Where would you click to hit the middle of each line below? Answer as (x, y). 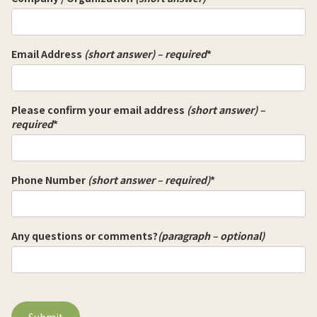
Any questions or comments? (85, 235)
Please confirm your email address (99, 109)
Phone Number (48, 179)
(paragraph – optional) (211, 235)
